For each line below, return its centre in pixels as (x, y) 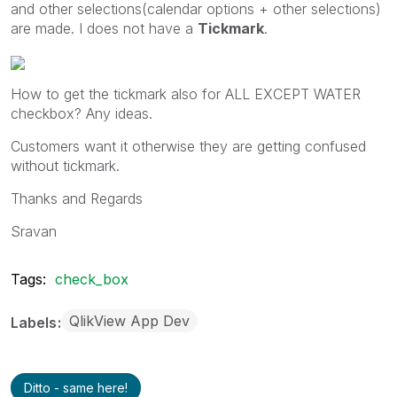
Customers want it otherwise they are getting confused (188, 146)
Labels (35, 323)
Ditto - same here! (76, 388)
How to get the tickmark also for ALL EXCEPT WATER (186, 94)
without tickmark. (65, 166)
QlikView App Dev (129, 321)
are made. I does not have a (104, 28)
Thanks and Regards (77, 198)
